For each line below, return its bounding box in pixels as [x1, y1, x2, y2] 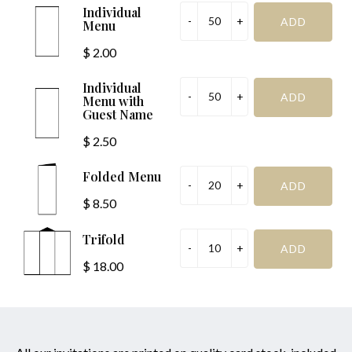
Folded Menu [82, 168, 161, 185]
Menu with [82, 93, 144, 110]
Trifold [82, 231, 125, 248]
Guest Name [82, 106, 153, 123]
